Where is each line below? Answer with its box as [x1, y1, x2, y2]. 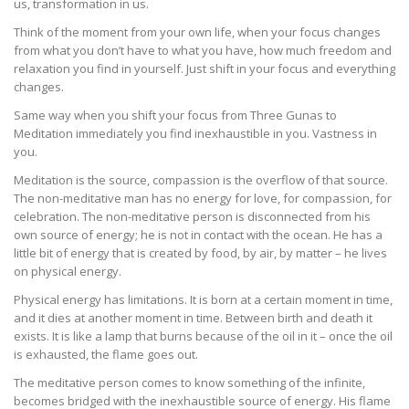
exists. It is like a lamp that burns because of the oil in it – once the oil [14, 328, 393, 345]
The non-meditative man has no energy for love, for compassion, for [14, 190, 392, 207]
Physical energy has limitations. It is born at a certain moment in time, [14, 291, 393, 309]
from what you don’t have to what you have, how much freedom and [14, 42, 392, 59]
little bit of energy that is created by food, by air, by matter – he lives [14, 245, 387, 262]
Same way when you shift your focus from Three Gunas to [14, 107, 337, 124]
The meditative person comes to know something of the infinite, [14, 374, 365, 392]
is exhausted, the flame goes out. [14, 346, 198, 363]
